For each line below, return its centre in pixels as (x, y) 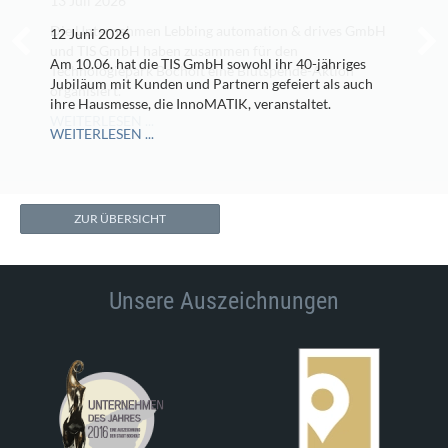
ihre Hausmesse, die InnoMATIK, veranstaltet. (190, 104)
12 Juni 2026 (90, 34)
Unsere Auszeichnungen (224, 301)
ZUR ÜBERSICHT (120, 219)
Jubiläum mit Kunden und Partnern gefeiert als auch (211, 84)
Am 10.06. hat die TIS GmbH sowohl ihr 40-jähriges (208, 64)
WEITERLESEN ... (102, 134)
